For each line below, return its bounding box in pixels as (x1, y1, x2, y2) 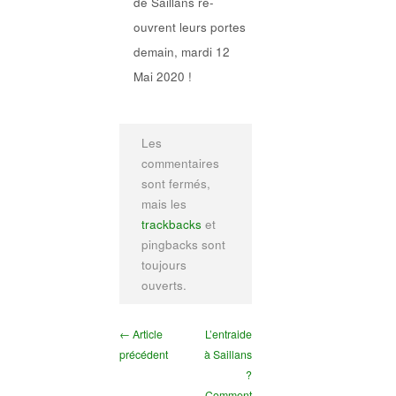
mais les (141, 194, 187, 212)
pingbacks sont (141, 235, 225, 253)
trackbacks (141, 215, 202, 232)
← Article (118, 326, 163, 343)
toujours (141, 255, 187, 273)
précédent (118, 346, 168, 363)
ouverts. (141, 276, 187, 293)
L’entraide (204, 326, 252, 343)
